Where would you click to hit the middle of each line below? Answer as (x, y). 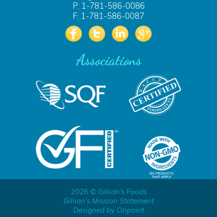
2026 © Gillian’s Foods (108, 192)
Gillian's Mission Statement (108, 201)
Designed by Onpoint (108, 210)
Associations (108, 60)
